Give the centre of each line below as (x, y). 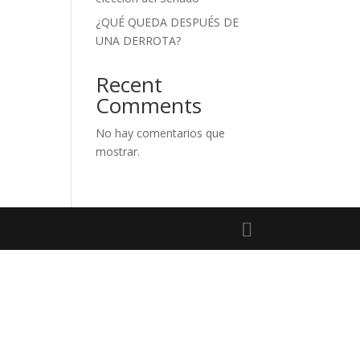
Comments (149, 105)
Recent (129, 84)
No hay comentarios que (161, 133)
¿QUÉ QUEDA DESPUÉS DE (168, 22)
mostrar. (118, 151)
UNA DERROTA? (139, 41)
